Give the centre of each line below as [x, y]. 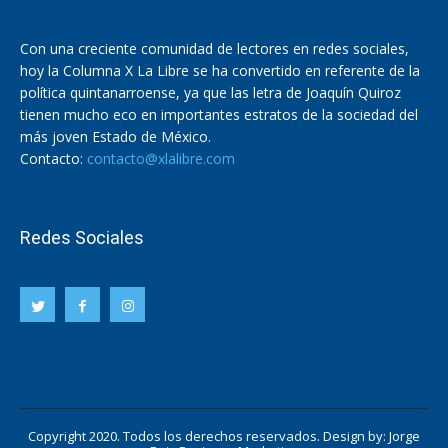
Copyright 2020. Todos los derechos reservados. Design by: [208, 435]
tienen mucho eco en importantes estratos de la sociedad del [219, 114]
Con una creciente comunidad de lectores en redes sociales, [214, 48]
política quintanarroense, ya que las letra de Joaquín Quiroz [210, 92]
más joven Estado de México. [115, 136]
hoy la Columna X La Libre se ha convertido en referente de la [220, 70]
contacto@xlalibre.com [161, 158]
